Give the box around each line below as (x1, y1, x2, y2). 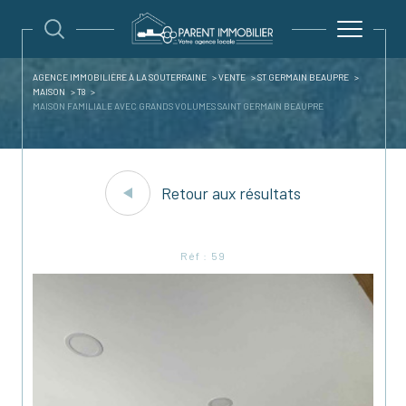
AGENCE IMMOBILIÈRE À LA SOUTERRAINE (33, 72, 207, 82)
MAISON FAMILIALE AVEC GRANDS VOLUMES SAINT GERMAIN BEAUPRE (33, 101, 324, 111)
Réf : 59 (179, 249, 227, 262)
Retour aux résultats (161, 182, 301, 203)
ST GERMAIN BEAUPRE (256, 72, 349, 82)
